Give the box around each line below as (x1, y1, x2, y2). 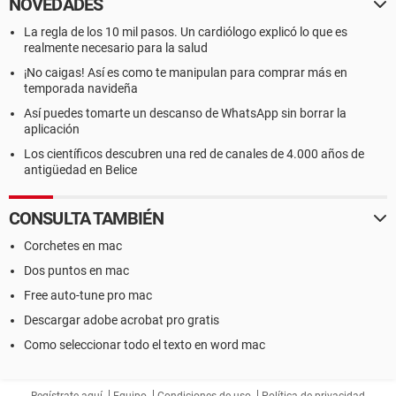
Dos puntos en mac (24, 263, 129, 278)
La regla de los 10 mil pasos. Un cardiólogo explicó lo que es (24, 25, 347, 39)
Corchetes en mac (24, 239, 122, 253)
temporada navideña (24, 81, 138, 95)
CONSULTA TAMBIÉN (9, 208, 164, 229)
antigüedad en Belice (24, 163, 137, 177)
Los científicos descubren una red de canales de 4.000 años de (24, 147, 364, 161)
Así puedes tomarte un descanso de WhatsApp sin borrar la (24, 106, 346, 120)
